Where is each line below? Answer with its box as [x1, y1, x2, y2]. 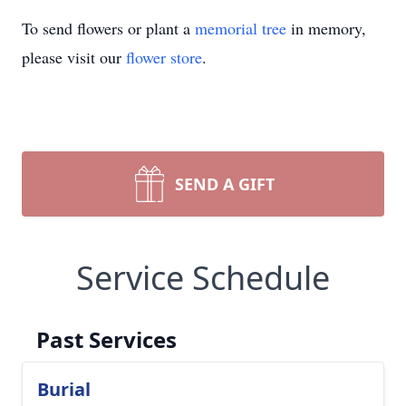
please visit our [22, 46, 126, 68]
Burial [37, 377, 91, 401]
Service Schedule [76, 256, 330, 300]
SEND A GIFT [175, 173, 275, 195]
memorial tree [195, 17, 286, 39]
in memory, [286, 17, 366, 39]
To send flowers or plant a [22, 17, 195, 39]
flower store [126, 46, 202, 68]
